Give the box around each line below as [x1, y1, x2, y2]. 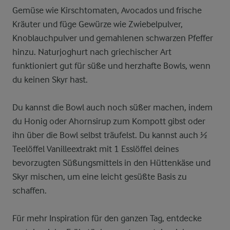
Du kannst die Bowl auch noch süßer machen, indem [12, 102, 213, 112]
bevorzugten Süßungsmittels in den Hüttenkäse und [12, 158, 210, 168]
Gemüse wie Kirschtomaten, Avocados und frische [12, 5, 202, 15]
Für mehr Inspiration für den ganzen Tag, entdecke [12, 213, 202, 223]
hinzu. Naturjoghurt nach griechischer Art [12, 47, 171, 57]
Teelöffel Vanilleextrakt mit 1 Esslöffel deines [12, 144, 179, 154]
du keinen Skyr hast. [12, 74, 88, 85]
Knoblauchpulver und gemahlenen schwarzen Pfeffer [12, 33, 213, 43]
